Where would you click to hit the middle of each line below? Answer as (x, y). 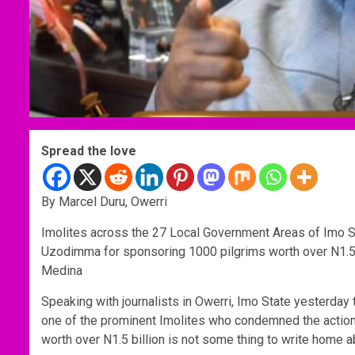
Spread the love (89, 151)
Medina (62, 270)
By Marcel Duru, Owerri (104, 201)
